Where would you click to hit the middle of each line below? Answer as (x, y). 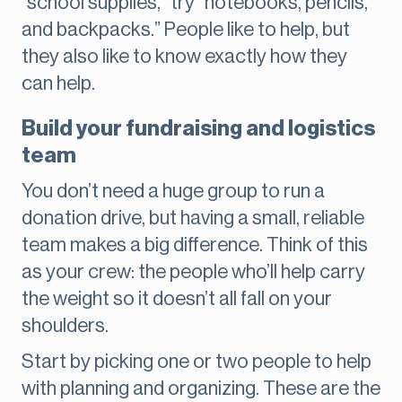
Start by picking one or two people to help (197, 362)
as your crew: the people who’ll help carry (193, 272)
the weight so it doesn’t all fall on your (177, 299)
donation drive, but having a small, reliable (193, 218)
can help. (58, 84)
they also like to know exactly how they (184, 57)
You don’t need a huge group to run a (173, 192)
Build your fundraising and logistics (198, 129)
